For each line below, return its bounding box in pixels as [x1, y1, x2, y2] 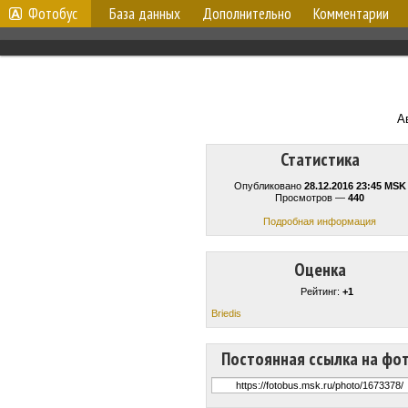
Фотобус [28, 4, 77, 24]
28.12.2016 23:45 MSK [303, 180, 406, 191]
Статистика [280, 148, 360, 171]
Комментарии [313, 4, 389, 24]
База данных [109, 4, 180, 24]
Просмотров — [275, 192, 348, 203]
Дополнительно [202, 4, 291, 24]
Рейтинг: [301, 286, 342, 297]
